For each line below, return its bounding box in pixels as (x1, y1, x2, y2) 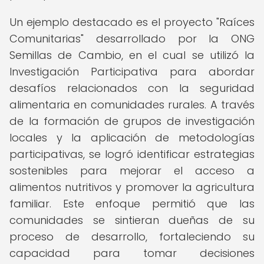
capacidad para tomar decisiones (9, 246, 255, 260)
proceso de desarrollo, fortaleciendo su (9, 229, 255, 244)
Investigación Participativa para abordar (9, 64, 255, 79)
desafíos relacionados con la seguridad (9, 81, 255, 95)
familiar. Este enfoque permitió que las (9, 196, 255, 211)
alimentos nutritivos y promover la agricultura (9, 180, 255, 194)
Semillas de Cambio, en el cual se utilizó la (9, 48, 255, 62)
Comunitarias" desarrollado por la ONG (9, 31, 255, 46)
